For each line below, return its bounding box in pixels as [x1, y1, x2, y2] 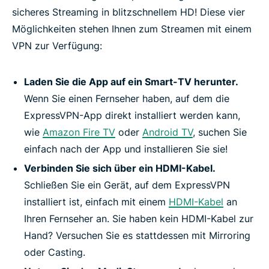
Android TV [142, 125, 193, 138]
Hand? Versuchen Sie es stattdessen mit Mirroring [24, 229, 250, 241]
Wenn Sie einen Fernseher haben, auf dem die [24, 92, 229, 104]
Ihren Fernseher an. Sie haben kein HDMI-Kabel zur [24, 212, 253, 225]
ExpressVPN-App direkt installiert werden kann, [24, 109, 240, 121]
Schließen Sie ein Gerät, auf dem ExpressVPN [24, 178, 230, 191]
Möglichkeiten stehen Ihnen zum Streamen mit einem [12, 22, 252, 35]
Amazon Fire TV [43, 125, 115, 138]
